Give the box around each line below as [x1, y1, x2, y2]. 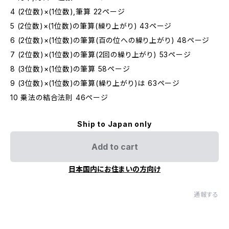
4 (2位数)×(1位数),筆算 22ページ [10, 7, 125, 16]
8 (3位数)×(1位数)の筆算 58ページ [10, 64, 130, 73]
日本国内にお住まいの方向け [68, 165, 161, 173]
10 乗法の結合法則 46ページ [10, 93, 108, 102]
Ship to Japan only [77, 120, 152, 128]
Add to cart [91, 142, 138, 152]
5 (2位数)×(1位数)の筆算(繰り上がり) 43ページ [10, 21, 172, 30]
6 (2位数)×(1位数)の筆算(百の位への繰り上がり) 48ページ [10, 36, 210, 44]
